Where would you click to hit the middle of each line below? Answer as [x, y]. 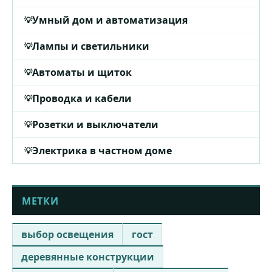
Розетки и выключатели [95, 124]
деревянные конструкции [88, 257]
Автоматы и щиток [82, 72]
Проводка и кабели [82, 98]
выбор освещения [67, 234]
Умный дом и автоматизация [110, 20]
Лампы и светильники [91, 46]
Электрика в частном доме [102, 150]
